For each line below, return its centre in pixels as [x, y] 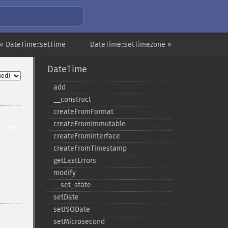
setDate [66, 197]
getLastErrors [75, 161]
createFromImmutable [89, 124]
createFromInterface [87, 136]
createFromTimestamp [90, 148]
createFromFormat [83, 112]
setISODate [72, 209]
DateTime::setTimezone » [131, 45]
